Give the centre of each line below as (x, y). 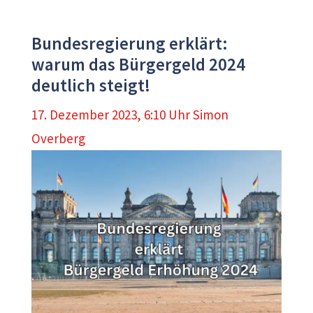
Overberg (58, 138)
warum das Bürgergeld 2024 (138, 64)
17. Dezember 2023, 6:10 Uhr (111, 114)
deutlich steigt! (91, 85)
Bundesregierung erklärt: (130, 43)
